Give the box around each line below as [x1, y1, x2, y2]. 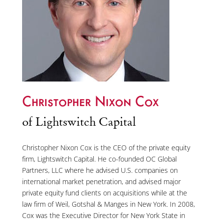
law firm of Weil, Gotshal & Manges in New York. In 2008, [22, 199, 195, 209]
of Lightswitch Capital [22, 113, 136, 129]
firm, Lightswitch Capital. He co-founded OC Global [22, 154, 177, 164]
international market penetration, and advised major [22, 176, 181, 186]
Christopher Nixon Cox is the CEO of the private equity [22, 142, 190, 152]
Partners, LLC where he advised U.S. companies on [22, 165, 178, 175]
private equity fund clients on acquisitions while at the [22, 188, 187, 197]
